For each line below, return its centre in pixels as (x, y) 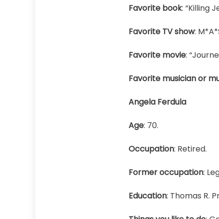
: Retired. (195, 149)
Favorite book (155, 8)
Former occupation (166, 172)
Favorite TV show (161, 32)
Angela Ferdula (157, 102)
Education (147, 196)
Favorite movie (157, 55)
